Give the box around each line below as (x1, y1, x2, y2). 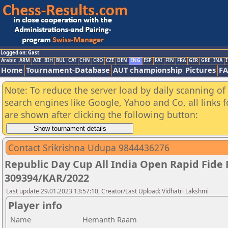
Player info (8, 198, 62, 212)
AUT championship (113, 65, 182, 75)
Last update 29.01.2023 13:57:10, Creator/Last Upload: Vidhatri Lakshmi (6, 187, 209, 195)
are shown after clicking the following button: (5, 108, 198, 121)
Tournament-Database (26, 65, 110, 75)
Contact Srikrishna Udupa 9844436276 (8, 141, 169, 154)
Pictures (185, 65, 216, 75)
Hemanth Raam (82, 214, 137, 224)
